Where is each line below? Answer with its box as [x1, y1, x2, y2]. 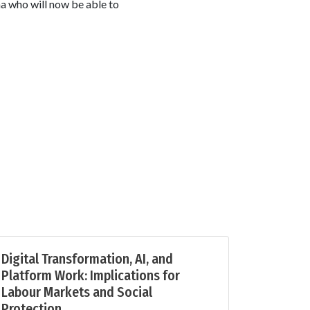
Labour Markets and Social [1, 284, 152, 301]
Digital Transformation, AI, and [1, 250, 173, 268]
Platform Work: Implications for [1, 267, 180, 284]
